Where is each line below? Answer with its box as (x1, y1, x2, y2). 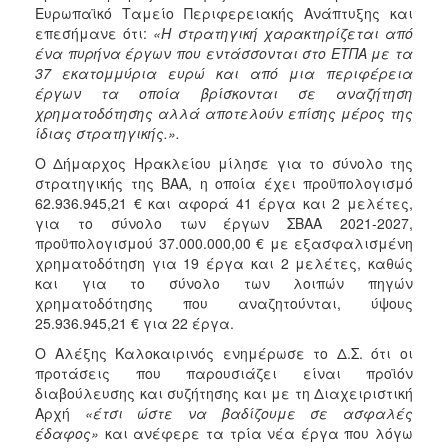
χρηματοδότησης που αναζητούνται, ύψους (35, 292, 413, 313)
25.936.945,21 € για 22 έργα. (35, 312, 234, 333)
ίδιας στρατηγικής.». (35, 122, 180, 143)
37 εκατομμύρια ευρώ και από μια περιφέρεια (35, 62, 413, 83)
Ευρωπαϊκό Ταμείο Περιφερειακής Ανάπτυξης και (35, 2, 413, 23)
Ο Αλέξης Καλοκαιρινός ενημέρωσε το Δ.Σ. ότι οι (35, 342, 413, 363)
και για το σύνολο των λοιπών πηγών (35, 272, 413, 293)
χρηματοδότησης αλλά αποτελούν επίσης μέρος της (35, 102, 413, 123)
